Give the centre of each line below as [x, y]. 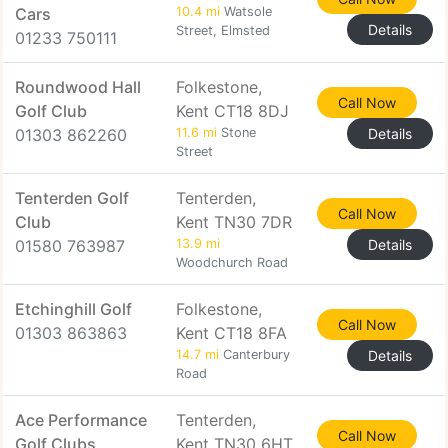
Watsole [246, 11]
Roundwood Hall [78, 87]
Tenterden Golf [72, 198]
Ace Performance [81, 420]
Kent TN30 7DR [234, 222]
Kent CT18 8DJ [232, 111]
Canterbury [254, 354]
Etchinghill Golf [73, 309]
